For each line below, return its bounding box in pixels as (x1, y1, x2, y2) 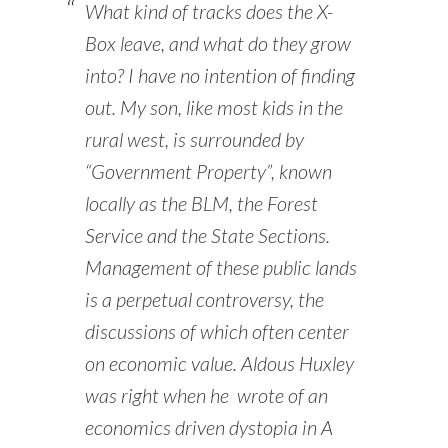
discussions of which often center (84, 319, 349, 344)
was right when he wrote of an (84, 383, 328, 408)
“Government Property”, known (84, 159, 332, 184)
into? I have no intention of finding (84, 63, 355, 88)
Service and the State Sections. (84, 223, 330, 248)
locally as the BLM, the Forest (84, 191, 318, 216)
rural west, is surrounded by (84, 127, 304, 152)
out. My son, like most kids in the (84, 95, 343, 120)
